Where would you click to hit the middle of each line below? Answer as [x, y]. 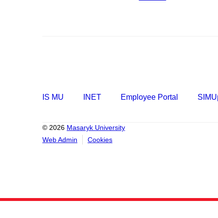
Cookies [100, 140]
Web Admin [60, 140]
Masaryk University [96, 127]
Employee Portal [149, 97]
